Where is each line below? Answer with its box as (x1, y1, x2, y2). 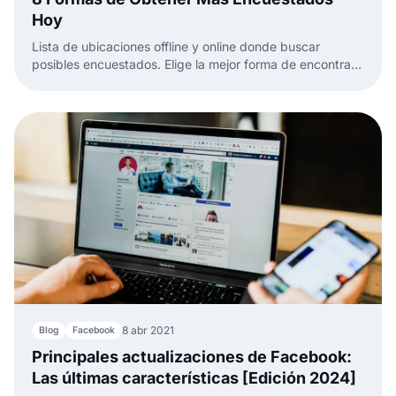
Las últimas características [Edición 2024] (32, 369, 356, 388)
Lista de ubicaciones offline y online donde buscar (32, 39, 320, 55)
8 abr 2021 (122, 324, 174, 338)
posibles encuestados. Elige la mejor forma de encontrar (32, 57, 355, 72)
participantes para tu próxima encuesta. (32, 74, 263, 90)
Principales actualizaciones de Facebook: (32, 347, 352, 367)
